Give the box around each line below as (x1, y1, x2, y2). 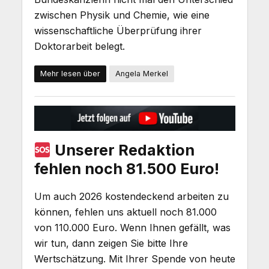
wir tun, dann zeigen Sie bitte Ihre (34, 237, 188, 249)
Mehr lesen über (40, 69, 100, 79)
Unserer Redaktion (51, 141, 195, 160)
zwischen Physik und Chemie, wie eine (34, 9, 210, 22)
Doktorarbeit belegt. (34, 40, 125, 53)
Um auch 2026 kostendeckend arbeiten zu (34, 190, 229, 202)
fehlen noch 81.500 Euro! (34, 160, 219, 178)
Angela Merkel (115, 69, 168, 79)
